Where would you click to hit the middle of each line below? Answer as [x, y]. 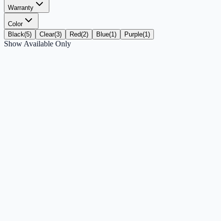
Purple [133, 35]
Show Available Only [37, 44]
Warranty [21, 8]
